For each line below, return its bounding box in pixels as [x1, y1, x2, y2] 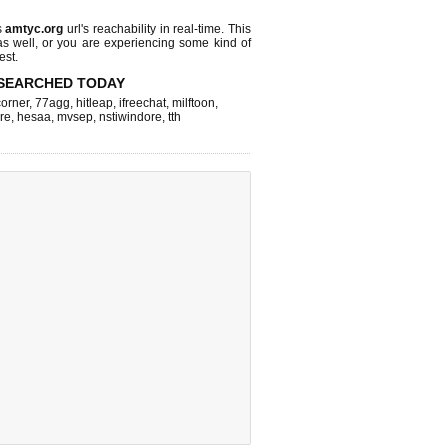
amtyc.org [5, 22, 64, 36]
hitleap [76, 96, 113, 110]
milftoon [172, 96, 215, 110]
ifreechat [119, 96, 166, 110]
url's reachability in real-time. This [63, 22, 252, 36]
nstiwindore [99, 110, 162, 124]
